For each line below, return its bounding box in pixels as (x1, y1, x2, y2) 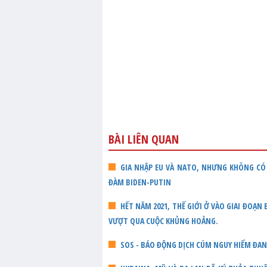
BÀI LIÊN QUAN (108, 131, 179, 147)
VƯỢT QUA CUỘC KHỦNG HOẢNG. (108, 215, 218, 226)
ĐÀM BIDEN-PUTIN (108, 176, 171, 188)
